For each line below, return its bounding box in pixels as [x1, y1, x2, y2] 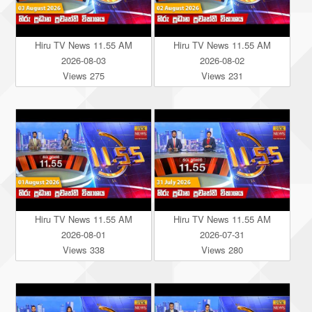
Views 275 [62, 68, 104, 82]
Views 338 [62, 242, 104, 256]
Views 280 [201, 242, 243, 256]
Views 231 [201, 68, 243, 82]
